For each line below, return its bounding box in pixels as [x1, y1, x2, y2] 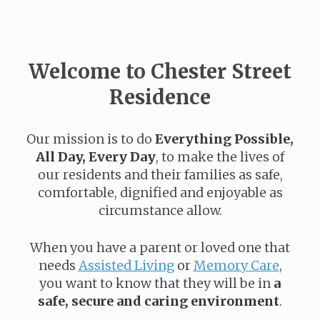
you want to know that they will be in [39, 275, 274, 292]
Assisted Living [78, 257, 174, 274]
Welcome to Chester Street [29, 59, 291, 85]
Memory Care [193, 257, 279, 274]
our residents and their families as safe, [37, 166, 283, 184]
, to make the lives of [156, 149, 284, 166]
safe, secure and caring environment [38, 293, 279, 310]
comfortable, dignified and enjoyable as [37, 184, 283, 201]
